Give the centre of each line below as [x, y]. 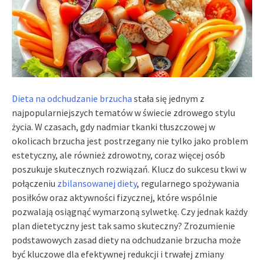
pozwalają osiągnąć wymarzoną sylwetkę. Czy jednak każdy [130, 211]
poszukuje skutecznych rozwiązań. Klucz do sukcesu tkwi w [129, 169]
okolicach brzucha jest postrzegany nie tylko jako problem [130, 141]
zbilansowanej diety [97, 183]
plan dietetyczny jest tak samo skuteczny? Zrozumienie [123, 225]
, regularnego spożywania [188, 183]
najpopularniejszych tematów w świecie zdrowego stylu [123, 112]
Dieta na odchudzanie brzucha [72, 98]
